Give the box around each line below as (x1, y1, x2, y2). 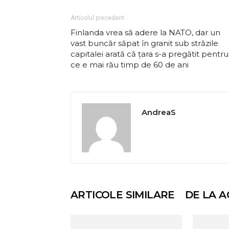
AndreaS (142, 107, 176, 117)
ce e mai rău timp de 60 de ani (71, 60, 189, 70)
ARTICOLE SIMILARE (71, 189, 175, 201)
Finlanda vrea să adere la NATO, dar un (71, 28, 220, 37)
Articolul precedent (71, 14, 124, 21)
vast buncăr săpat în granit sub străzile (71, 38, 218, 48)
